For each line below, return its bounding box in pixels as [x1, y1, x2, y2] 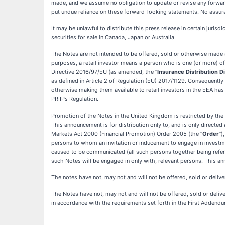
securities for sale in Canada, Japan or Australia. [51, 34, 176, 41]
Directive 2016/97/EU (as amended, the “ [51, 68, 157, 76]
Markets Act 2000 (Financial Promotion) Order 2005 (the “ [51, 130, 202, 138]
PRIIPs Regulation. [51, 95, 98, 103]
